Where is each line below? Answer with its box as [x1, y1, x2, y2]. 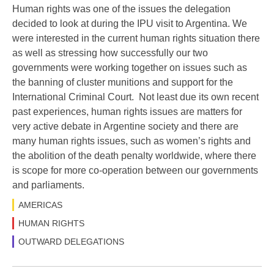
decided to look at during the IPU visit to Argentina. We [12, 18, 247, 29]
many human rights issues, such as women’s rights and [12, 136, 251, 147]
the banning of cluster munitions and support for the [12, 77, 233, 88]
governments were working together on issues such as [12, 62, 247, 73]
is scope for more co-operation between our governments [12, 165, 258, 176]
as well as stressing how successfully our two [12, 48, 208, 59]
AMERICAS [18, 200, 62, 210]
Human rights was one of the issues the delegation [12, 4, 231, 15]
